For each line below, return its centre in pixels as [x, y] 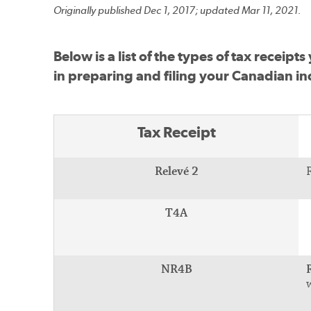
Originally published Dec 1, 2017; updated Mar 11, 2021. [177, 10]
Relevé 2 [176, 171]
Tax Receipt [176, 132]
